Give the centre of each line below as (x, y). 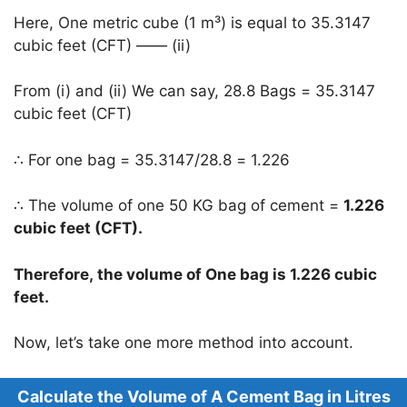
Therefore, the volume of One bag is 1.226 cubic (195, 274)
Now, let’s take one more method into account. (184, 343)
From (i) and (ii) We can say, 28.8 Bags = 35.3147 (194, 91)
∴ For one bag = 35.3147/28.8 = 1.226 (152, 159)
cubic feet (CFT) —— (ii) (102, 45)
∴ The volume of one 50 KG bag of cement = (179, 206)
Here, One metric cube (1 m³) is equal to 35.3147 (192, 22)
